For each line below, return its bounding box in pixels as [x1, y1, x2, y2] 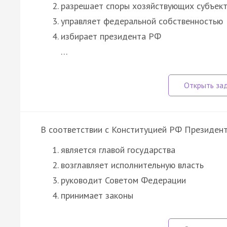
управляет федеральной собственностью [61, 15, 223, 27]
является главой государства [61, 143, 175, 156]
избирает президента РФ [61, 30, 161, 42]
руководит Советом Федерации [61, 174, 186, 186]
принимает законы [61, 189, 133, 201]
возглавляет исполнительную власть [61, 159, 204, 171]
